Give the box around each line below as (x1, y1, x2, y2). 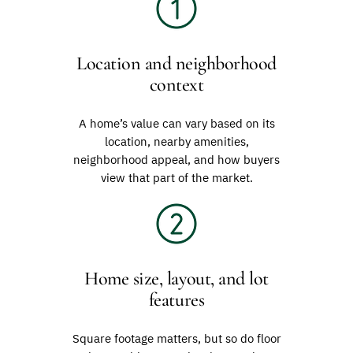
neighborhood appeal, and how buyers (73, 152, 280, 168)
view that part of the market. (100, 170, 253, 186)
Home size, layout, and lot (84, 266, 269, 290)
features (148, 288, 205, 311)
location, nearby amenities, (104, 134, 249, 150)
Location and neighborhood (76, 52, 277, 76)
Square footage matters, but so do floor (72, 330, 281, 346)
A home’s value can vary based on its (78, 116, 275, 132)
